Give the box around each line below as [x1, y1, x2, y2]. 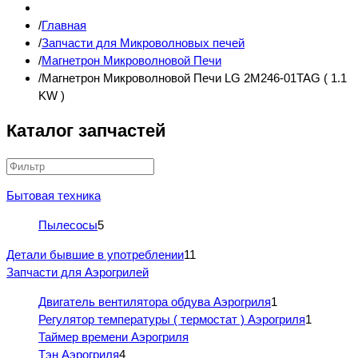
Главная [42, 18, 86, 33]
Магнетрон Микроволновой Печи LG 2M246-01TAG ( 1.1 [42, 71, 347, 86]
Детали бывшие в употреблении [6, 248, 184, 262]
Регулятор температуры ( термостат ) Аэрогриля [38, 312, 305, 327]
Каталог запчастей [6, 121, 166, 141]
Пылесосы [38, 218, 97, 233]
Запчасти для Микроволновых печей [42, 36, 245, 50]
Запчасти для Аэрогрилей [6, 265, 149, 280]
